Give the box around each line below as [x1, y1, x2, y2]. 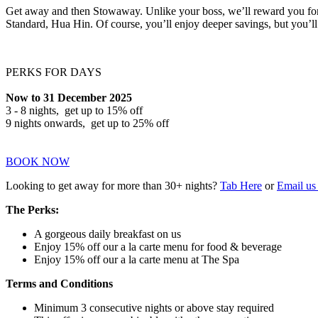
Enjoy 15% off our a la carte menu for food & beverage [34, 240, 282, 253]
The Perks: [6, 203, 59, 216]
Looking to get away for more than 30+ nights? [6, 179, 220, 192]
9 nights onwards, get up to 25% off [6, 116, 169, 129]
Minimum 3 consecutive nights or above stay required [34, 301, 274, 314]
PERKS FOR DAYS [6, 65, 102, 78]
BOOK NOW [6, 155, 70, 168]
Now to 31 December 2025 [6, 91, 132, 104]
